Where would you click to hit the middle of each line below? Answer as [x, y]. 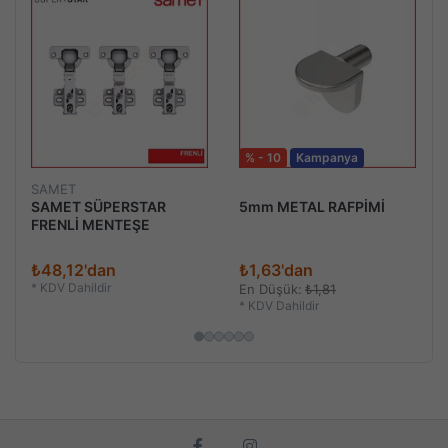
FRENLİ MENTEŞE [90, 224]
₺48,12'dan [73, 270]
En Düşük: [270, 289]
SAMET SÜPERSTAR [98, 206]
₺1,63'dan [276, 270]
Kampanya [327, 158]
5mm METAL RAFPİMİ [312, 206]
